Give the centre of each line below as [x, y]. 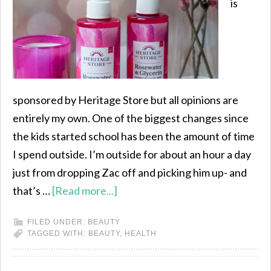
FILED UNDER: [57, 222]
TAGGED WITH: [58, 233]
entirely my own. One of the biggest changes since [131, 118]
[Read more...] [85, 191]
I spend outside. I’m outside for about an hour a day [132, 154]
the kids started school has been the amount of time [134, 136]
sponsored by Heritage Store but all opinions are [126, 100]
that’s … [32, 191]
